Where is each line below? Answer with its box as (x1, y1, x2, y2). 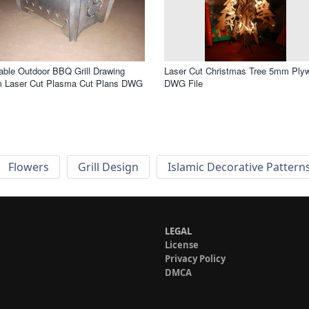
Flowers (8, 159, 49, 175)
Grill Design (78, 159, 139, 175)
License (165, 239, 199, 252)
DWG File (164, 76, 203, 90)
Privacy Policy (165, 252, 226, 266)
